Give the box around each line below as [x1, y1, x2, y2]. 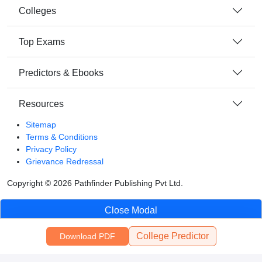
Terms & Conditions [26, 132, 98, 142]
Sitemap [26, 120, 56, 129]
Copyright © [7, 178, 53, 188]
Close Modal [105, 205, 157, 215]
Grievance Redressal [26, 157, 104, 166]
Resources [19, 98, 64, 109]
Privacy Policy [26, 144, 77, 154]
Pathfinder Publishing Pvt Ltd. [72, 178, 183, 188]
